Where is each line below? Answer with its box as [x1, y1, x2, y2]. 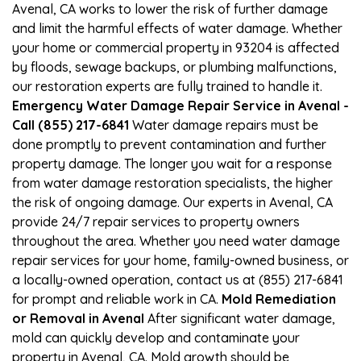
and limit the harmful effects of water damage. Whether [12, 19, 342, 36]
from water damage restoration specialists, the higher [12, 174, 333, 191]
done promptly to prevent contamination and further [12, 135, 326, 152]
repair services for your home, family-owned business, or [12, 251, 349, 268]
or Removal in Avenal [12, 309, 144, 326]
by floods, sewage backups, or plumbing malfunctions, [12, 58, 337, 75]
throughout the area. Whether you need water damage [12, 232, 340, 249]
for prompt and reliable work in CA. [12, 290, 222, 307]
